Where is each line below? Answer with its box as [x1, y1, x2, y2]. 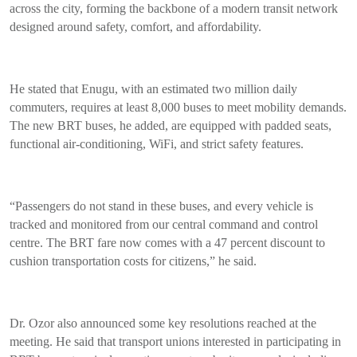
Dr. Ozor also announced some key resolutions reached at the [10, 316, 316, 331]
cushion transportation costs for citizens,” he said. [10, 254, 257, 269]
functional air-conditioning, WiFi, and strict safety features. [10, 137, 304, 151]
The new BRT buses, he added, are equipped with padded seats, [10, 119, 331, 133]
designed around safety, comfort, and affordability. [10, 20, 261, 34]
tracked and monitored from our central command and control [10, 218, 318, 232]
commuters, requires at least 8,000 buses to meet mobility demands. [10, 100, 347, 115]
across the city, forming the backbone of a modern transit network [10, 2, 338, 16]
